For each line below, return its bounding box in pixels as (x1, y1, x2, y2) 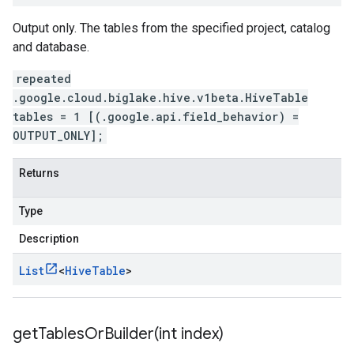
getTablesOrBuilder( (13, 324, 159, 344)
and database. (13, 40, 89, 55)
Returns (19, 167, 59, 179)
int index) (159, 324, 224, 344)
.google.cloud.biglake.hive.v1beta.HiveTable (13, 90, 308, 105)
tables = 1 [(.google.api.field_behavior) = (13, 109, 299, 124)
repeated (16, 71, 71, 86)
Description (19, 232, 79, 245)
